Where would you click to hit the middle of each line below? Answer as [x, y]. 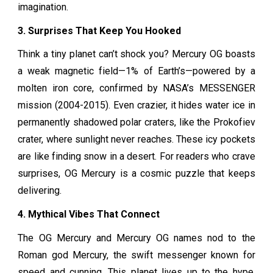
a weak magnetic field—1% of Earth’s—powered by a [136, 71]
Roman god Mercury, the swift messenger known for [136, 255]
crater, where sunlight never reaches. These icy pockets [136, 140]
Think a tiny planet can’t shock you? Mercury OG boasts [136, 54]
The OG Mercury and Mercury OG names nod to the [136, 238]
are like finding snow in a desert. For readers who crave [136, 157]
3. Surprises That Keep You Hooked [100, 30]
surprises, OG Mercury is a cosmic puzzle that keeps [136, 174]
